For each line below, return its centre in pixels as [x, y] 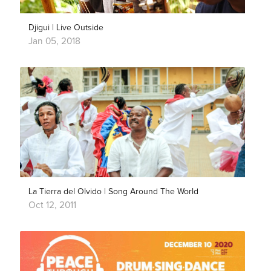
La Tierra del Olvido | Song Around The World [113, 192]
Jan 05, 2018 [54, 41]
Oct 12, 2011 [52, 205]
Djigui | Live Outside [66, 28]
